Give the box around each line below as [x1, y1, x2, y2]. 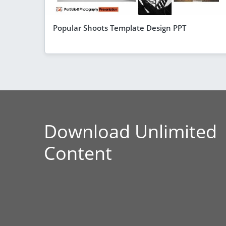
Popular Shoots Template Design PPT [53, 22, 186, 33]
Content [44, 140, 112, 165]
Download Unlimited [44, 119, 217, 144]
